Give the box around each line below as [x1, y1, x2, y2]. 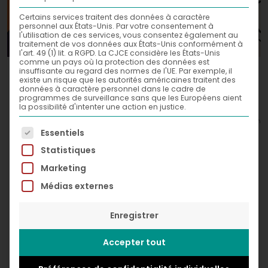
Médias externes [41, 179, 114, 192]
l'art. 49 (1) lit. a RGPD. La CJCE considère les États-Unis [19, 48, 220, 58]
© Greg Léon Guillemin [181, 116, 261, 126]
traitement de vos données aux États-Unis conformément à [19, 39, 243, 49]
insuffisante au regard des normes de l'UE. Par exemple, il [19, 66, 232, 76]
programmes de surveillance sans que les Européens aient [19, 93, 242, 103]
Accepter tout [102, 236, 166, 248]
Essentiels [41, 126, 84, 139]
